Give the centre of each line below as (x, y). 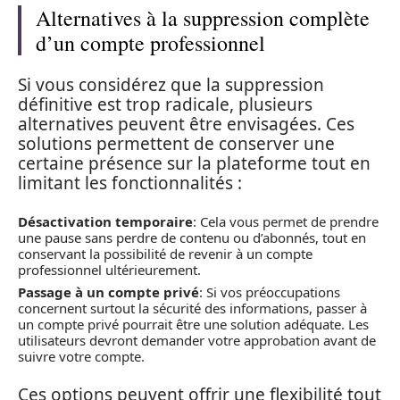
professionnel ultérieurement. (109, 269)
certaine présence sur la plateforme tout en (194, 163)
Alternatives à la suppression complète (203, 17)
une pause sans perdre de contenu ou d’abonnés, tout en (192, 237)
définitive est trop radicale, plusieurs (165, 104)
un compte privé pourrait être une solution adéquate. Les (193, 324)
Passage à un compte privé (108, 292)
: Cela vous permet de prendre (286, 221)
